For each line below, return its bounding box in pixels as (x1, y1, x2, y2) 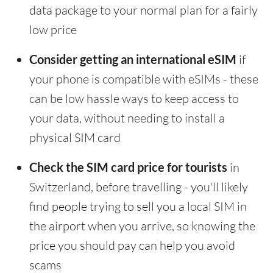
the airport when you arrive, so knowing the (29, 218, 255, 234)
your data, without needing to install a (29, 110, 225, 126)
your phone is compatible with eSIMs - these (29, 71, 258, 87)
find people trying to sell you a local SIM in (29, 199, 247, 214)
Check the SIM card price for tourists (29, 160, 227, 175)
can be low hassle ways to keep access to (29, 91, 239, 107)
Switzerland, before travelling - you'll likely (29, 179, 248, 195)
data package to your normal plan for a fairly (29, 2, 258, 18)
